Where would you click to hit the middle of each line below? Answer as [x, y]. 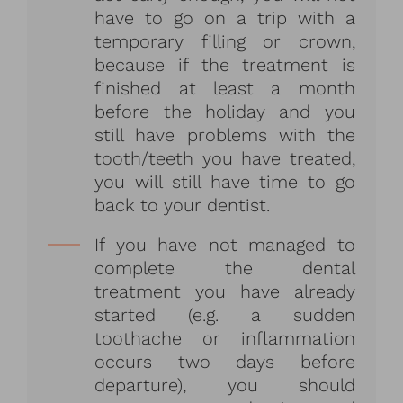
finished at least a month [225, 88]
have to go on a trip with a [225, 18]
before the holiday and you [225, 111]
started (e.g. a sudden [225, 314]
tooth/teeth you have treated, [225, 158]
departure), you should [225, 385]
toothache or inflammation [225, 338]
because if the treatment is [225, 64]
